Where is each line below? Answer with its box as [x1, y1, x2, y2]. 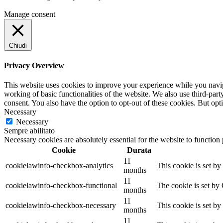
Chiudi [9, 41, 27, 49]
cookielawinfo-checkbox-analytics [5, 161, 113, 170]
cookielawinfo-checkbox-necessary [5, 201, 116, 210]
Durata [127, 146, 151, 155]
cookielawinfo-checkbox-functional [5, 181, 117, 190]
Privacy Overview [4, 61, 64, 70]
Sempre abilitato [4, 126, 55, 135]
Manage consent [4, 9, 55, 18]
